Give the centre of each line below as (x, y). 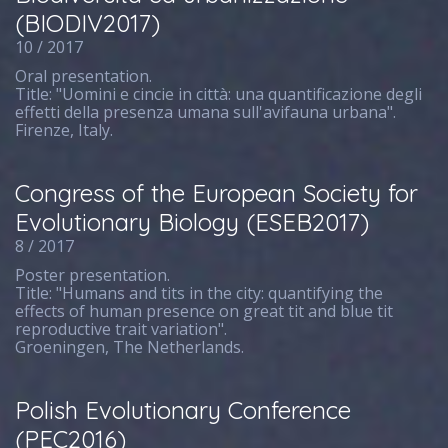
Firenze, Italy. (64, 130)
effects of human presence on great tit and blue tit (204, 311)
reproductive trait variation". (121, 329)
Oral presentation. (84, 76)
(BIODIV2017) (88, 23)
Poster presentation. (93, 275)
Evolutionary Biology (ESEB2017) (192, 222)
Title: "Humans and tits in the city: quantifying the (199, 293)
